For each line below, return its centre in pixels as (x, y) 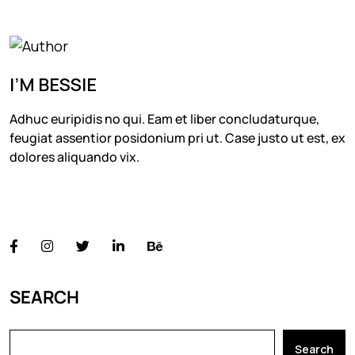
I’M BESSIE (53, 85)
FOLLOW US (57, 207)
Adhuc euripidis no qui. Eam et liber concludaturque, (164, 119)
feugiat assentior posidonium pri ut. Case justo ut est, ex (177, 138)
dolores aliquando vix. (74, 157)
